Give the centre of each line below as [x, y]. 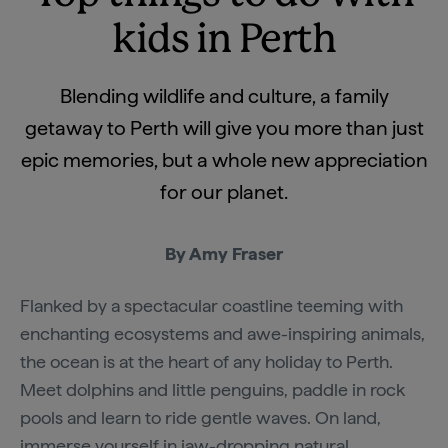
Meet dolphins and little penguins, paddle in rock [212, 389]
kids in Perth [224, 41]
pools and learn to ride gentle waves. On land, [200, 417]
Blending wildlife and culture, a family [224, 96]
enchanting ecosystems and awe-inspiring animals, [222, 333]
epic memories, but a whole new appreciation [224, 160]
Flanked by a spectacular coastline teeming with [211, 305]
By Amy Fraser [224, 253]
